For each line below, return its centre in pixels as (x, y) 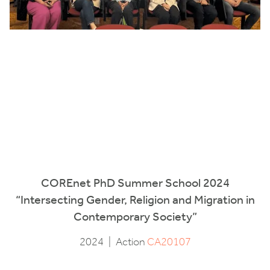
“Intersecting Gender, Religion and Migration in (135, 199)
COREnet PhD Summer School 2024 (135, 182)
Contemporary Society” (135, 216)
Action (131, 242)
